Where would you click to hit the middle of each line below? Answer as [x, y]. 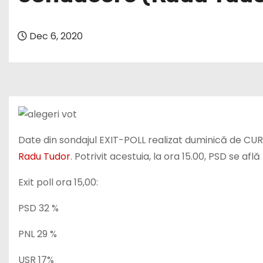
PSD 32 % [38, 208]
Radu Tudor [44, 156]
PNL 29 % [38, 234]
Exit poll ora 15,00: [58, 182]
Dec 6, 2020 [55, 36]
